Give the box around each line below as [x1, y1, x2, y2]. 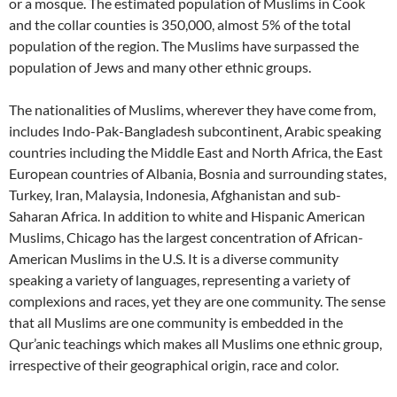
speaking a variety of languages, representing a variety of [9, 270, 350, 288]
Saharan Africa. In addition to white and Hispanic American [9, 206, 365, 224]
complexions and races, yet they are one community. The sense [9, 292, 385, 309]
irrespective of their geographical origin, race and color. [9, 355, 339, 373]
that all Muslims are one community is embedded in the [9, 313, 343, 331]
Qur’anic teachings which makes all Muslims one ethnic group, [9, 334, 382, 352]
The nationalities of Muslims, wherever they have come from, [9, 100, 376, 118]
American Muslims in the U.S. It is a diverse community [9, 249, 339, 267]
